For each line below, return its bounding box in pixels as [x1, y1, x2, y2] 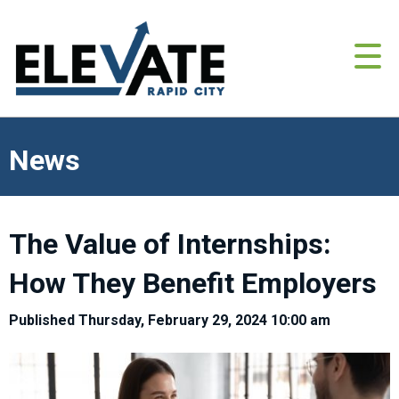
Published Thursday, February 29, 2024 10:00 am [9, 312, 330, 330]
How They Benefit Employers [9, 266, 377, 301]
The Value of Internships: [9, 227, 331, 262]
